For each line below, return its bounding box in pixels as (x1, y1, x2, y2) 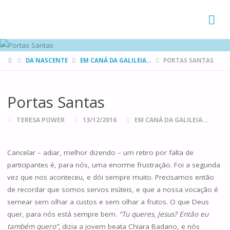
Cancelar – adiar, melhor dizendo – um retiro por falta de (7, 148, 194, 158)
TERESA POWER (16, 115, 65, 124)
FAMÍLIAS (7, 3, 45, 14)
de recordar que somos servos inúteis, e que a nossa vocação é (7, 185, 218, 195)
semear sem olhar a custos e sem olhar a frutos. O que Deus (7, 197, 209, 207)
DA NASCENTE (25, 56, 68, 65)
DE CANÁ (7, 17, 43, 29)
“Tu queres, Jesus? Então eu (119, 209, 208, 219)
